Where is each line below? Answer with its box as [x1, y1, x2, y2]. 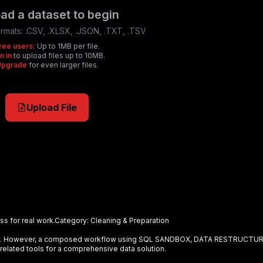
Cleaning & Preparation [90, 215, 169, 225]
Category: [55, 215, 90, 225]
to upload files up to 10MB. [12, 51, 105, 60]
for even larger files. [26, 60, 99, 69]
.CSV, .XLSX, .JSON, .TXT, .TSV [25, 26, 146, 36]
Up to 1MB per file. [35, 42, 100, 50]
